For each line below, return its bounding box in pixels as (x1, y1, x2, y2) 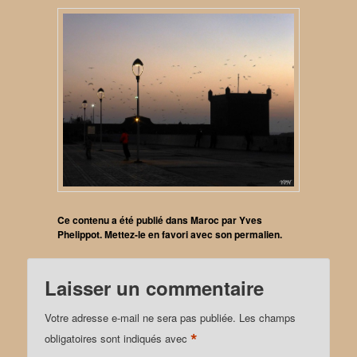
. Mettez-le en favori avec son (100, 227, 235, 242)
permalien (234, 227, 280, 242)
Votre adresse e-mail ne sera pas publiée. (45, 310, 237, 326)
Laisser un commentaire (45, 274, 265, 302)
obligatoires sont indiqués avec (45, 331, 191, 347)
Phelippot (57, 227, 100, 242)
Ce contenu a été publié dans (57, 213, 191, 228)
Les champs (239, 310, 296, 326)
